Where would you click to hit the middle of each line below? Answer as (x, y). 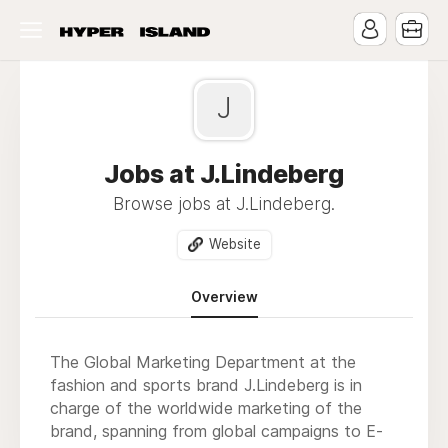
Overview (224, 296)
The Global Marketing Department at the (203, 361)
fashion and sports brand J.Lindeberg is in (206, 384)
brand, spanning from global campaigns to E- (216, 430)
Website (234, 244)
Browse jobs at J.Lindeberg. (224, 204)
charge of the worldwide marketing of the (206, 407)
